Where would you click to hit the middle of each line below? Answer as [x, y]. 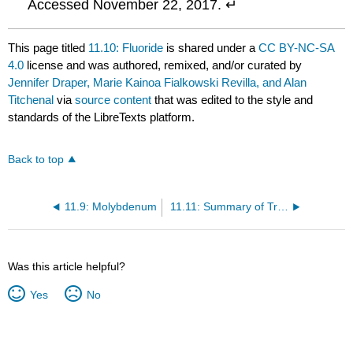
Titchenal [31, 99]
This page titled [48, 47]
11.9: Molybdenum [110, 206]
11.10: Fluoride [126, 47]
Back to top [36, 159]
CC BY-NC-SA [297, 47]
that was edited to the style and [232, 99]
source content [113, 99]
